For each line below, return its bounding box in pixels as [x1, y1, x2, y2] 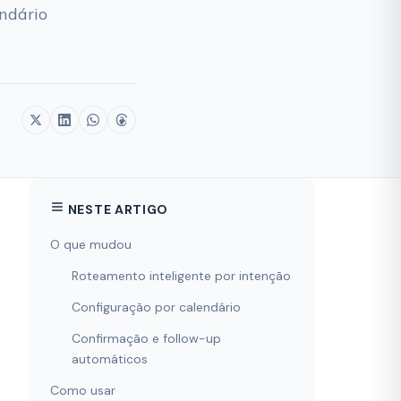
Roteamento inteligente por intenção [72, 268, 291, 284]
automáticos [72, 351, 148, 367]
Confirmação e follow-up [72, 330, 221, 346]
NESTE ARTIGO [64, 201, 169, 218]
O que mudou [50, 236, 132, 252]
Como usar [50, 382, 115, 398]
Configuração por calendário [72, 299, 241, 315]
